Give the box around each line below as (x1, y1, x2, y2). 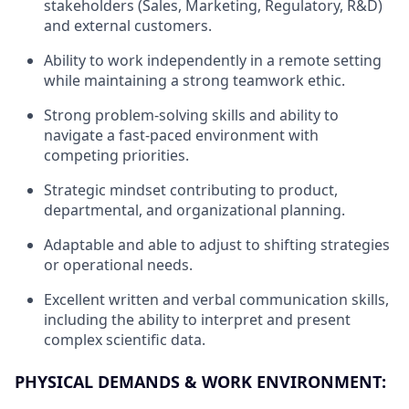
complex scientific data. (44, 329, 205, 350)
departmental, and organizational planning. (44, 199, 345, 220)
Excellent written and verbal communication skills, (44, 288, 389, 309)
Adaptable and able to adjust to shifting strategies (44, 234, 390, 255)
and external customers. (44, 15, 212, 36)
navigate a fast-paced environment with (44, 124, 319, 145)
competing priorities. (44, 144, 189, 165)
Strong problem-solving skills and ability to (44, 104, 339, 125)
